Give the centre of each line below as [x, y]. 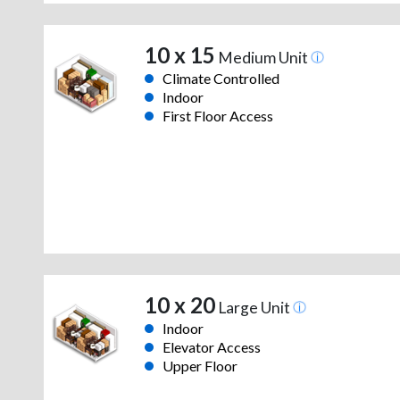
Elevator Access [211, 347]
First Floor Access [217, 116]
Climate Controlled [221, 79]
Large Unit [254, 308]
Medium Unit [262, 58]
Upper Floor [200, 366]
